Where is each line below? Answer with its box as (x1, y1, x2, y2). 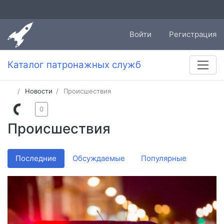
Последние (15, 153, 56, 163)
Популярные (141, 153, 186, 163)
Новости (25, 87, 53, 95)
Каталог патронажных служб (7, 59, 141, 71)
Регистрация (169, 29, 216, 39)
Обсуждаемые (72, 153, 125, 163)
